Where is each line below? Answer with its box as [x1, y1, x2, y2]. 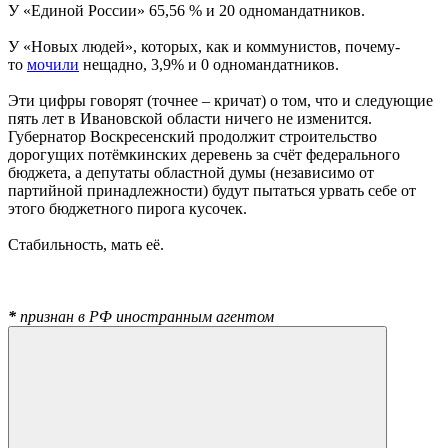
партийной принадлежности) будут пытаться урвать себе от [8, 182, 416, 200]
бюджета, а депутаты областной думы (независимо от [8, 164, 374, 182]
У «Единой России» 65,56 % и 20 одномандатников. [8, 2, 365, 20]
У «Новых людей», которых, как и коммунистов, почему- [8, 38, 400, 56]
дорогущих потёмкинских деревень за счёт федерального [8, 146, 400, 164]
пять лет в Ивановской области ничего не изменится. [8, 110, 372, 128]
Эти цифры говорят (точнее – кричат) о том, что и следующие [8, 92, 433, 110]
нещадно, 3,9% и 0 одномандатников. [79, 56, 339, 74]
